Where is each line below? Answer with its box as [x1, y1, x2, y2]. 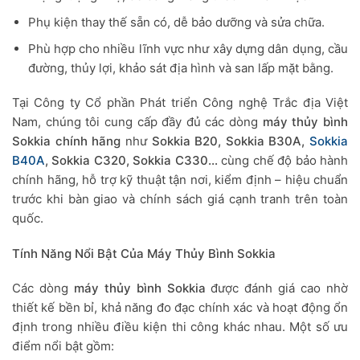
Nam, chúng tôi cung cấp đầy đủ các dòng [12, 114, 263, 130]
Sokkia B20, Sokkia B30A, [151, 133, 309, 149]
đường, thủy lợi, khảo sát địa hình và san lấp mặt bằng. [27, 59, 333, 76]
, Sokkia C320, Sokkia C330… [45, 153, 218, 169]
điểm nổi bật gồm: [12, 338, 114, 354]
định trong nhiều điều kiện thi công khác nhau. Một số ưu [12, 319, 348, 335]
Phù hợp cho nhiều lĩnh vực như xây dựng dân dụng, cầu [27, 40, 348, 56]
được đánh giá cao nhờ [205, 280, 349, 297]
